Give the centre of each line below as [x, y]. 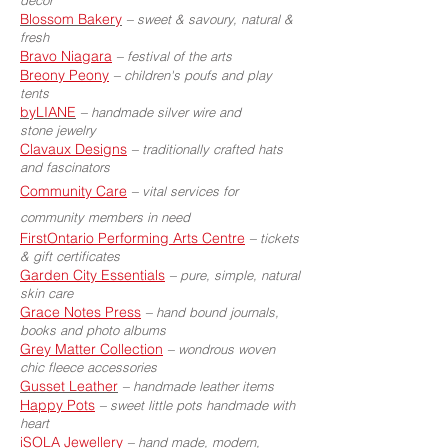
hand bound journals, [217, 312]
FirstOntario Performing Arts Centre [132, 238]
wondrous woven [226, 349]
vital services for [190, 191]
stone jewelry [58, 130]
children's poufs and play [198, 75]
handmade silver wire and [166, 112]
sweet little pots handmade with [202, 405]
